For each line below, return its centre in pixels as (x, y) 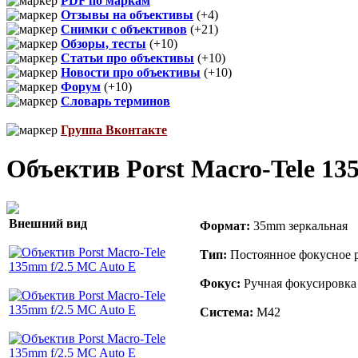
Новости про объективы (131, 72)
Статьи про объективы (127, 58)
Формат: (225, 225)
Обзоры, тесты (103, 43)
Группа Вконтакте (114, 129)
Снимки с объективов (124, 29)
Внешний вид (48, 223)
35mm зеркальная (299, 225)
